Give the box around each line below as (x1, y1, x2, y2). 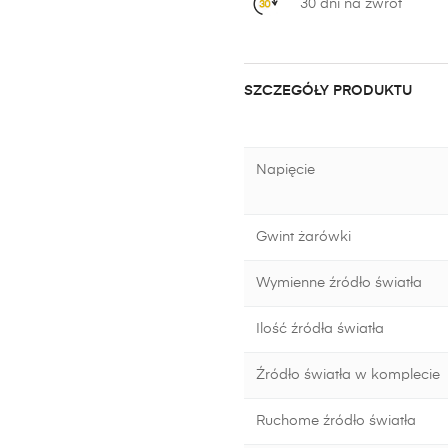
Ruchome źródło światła (256, 414, 416, 428)
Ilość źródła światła (256, 322, 384, 336)
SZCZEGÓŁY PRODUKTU (244, 84, 412, 98)
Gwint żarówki (256, 230, 351, 244)
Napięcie (256, 163, 315, 177)
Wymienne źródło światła (256, 276, 422, 290)
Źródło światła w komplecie (256, 368, 440, 382)
